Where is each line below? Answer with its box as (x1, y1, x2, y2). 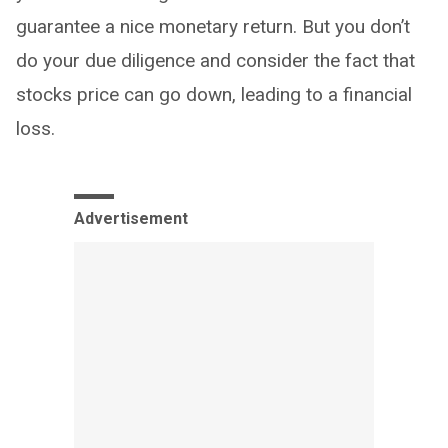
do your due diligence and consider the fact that (16, 48, 415, 72)
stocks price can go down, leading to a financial (16, 82, 412, 106)
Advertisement (74, 208, 188, 228)
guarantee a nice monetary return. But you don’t (16, 14, 410, 38)
